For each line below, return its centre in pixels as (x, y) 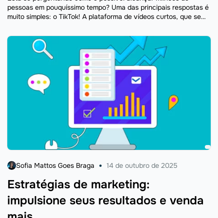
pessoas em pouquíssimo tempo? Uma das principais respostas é (108, 7)
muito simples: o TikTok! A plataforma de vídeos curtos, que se (104, 16)
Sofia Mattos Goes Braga (55, 165)
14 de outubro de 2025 (142, 165)
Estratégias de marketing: (79, 184)
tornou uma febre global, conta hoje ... (67, 26)
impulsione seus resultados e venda (106, 200)
